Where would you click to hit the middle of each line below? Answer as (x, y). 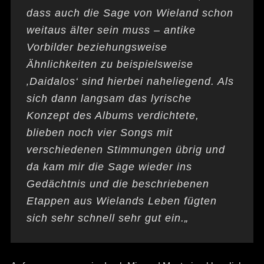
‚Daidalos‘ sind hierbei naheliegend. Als (130, 82)
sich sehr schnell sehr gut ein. (105, 218)
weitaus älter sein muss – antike (111, 30)
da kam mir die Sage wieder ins (109, 167)
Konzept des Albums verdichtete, (113, 116)
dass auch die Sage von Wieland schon (130, 13)
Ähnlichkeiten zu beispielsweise (110, 65)
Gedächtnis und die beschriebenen (118, 184)
